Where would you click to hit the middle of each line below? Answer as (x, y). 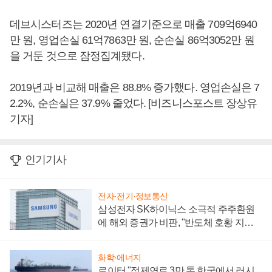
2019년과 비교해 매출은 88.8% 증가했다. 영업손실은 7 (135, 88)
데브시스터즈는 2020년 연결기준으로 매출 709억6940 (134, 25)
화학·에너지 (120, 257)
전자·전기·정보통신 (133, 196)
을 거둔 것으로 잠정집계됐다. (77, 56)
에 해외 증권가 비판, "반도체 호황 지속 (175, 223)
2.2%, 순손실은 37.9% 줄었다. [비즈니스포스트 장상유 (134, 104)
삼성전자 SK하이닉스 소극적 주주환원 (176, 209)
